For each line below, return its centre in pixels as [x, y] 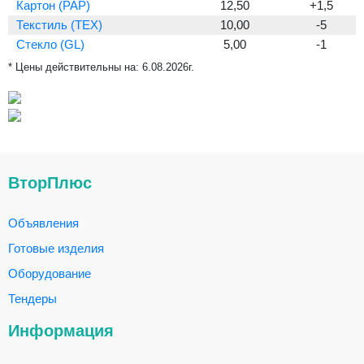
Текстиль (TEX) [59, 25]
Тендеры [32, 299]
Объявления [43, 223]
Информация [61, 331]
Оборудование [50, 273]
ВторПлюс [50, 183]
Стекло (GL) [50, 44]
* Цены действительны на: [75, 67]
